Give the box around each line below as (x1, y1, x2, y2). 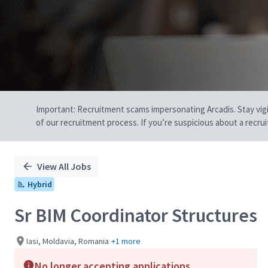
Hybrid (28, 179, 52, 190)
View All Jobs (37, 160, 91, 172)
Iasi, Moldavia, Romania (26, 235, 109, 246)
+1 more (111, 235, 141, 246)
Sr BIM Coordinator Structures (14, 203, 257, 227)
